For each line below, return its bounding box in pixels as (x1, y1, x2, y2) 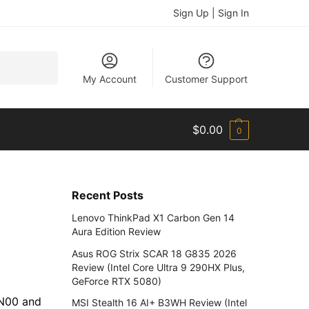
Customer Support (164, 73, 248, 85)
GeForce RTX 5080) (71, 275, 161, 287)
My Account (83, 73, 137, 85)
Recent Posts (71, 188, 143, 202)
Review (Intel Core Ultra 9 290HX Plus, (71, 261, 245, 273)
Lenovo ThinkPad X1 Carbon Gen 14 (71, 212, 235, 224)
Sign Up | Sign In (173, 7, 249, 19)
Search (25, 51, 54, 62)
